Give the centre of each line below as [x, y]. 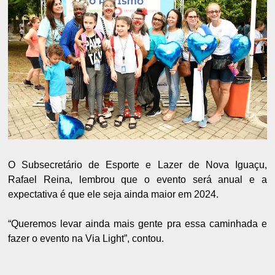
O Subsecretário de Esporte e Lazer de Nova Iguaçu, [137, 165]
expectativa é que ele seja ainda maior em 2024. [114, 195]
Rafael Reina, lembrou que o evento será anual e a [137, 180]
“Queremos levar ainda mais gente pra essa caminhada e [137, 224]
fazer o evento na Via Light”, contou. [86, 239]
